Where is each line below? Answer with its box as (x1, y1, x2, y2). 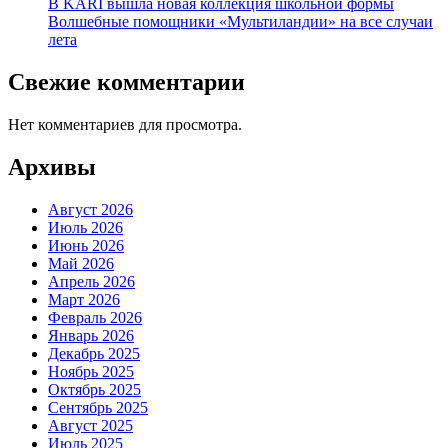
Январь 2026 (48, 327, 134, 344)
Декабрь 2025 (48, 345, 140, 362)
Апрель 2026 (48, 273, 135, 290)
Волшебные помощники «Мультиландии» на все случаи (48, 13, 433, 31)
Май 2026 (48, 255, 114, 272)
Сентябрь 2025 (48, 399, 148, 416)
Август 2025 (48, 417, 133, 434)
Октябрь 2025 (48, 381, 141, 398)
